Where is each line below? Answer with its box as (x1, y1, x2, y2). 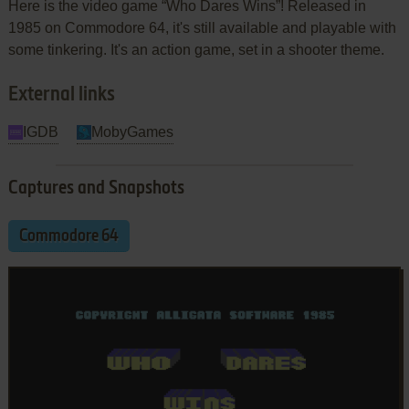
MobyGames (90, 123, 173, 140)
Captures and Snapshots (7, 179, 184, 198)
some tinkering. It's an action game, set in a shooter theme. (7, 41, 384, 58)
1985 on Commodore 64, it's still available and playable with (7, 19, 396, 36)
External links (7, 84, 115, 105)
